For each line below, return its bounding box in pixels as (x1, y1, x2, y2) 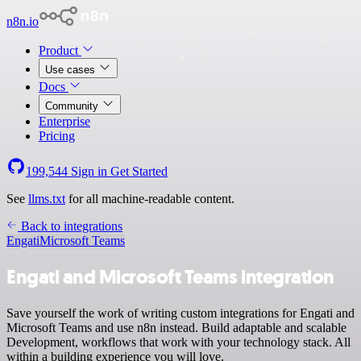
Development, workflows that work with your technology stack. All (6, 334, 351, 349)
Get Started (110, 164, 168, 178)
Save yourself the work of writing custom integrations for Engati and (6, 305, 355, 320)
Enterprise (39, 114, 90, 128)
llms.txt (28, 192, 65, 205)
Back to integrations (18, 219, 122, 233)
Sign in (68, 164, 110, 178)
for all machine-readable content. (65, 192, 234, 205)
